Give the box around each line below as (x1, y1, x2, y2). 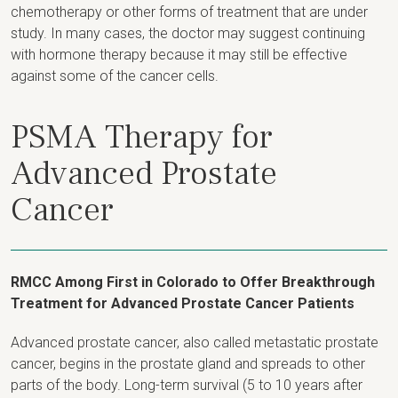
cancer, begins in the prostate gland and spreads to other (11, 354, 365, 372)
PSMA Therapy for (11, 115, 273, 159)
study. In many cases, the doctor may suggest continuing (11, 24, 365, 42)
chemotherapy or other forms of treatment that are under (11, 3, 368, 20)
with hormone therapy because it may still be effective (11, 45, 347, 63)
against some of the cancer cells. (11, 67, 219, 84)
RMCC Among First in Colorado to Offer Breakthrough (11, 273, 375, 291)
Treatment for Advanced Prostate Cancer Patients (11, 294, 354, 312)
